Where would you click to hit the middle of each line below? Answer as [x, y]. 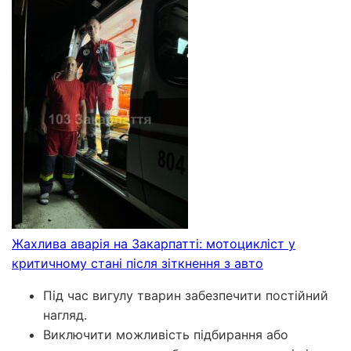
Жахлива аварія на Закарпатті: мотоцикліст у [154, 243]
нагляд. [65, 315]
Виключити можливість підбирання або [166, 334]
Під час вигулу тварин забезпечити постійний [186, 295]
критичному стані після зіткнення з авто [138, 263]
